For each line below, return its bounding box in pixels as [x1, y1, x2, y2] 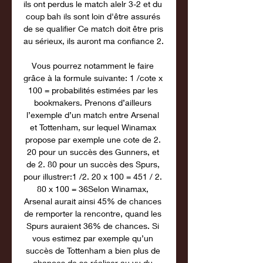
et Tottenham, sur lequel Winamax [29, 122, 156, 132]
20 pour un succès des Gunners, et [26, 147, 159, 157]
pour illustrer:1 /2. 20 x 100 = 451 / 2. [23, 171, 162, 181]
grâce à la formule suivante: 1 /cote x [23, 73, 163, 83]
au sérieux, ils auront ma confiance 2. [23, 36, 164, 46]
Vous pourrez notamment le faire [32, 60, 154, 70]
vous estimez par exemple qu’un [32, 233, 153, 243]
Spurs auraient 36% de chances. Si [26, 221, 159, 231]
